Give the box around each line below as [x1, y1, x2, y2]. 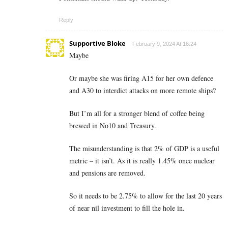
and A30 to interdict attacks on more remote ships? [69, 85, 216, 95]
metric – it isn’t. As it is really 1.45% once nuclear [69, 155, 215, 165]
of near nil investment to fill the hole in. [69, 203, 185, 213]
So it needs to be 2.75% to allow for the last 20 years [69, 190, 222, 201]
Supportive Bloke [69, 38, 126, 48]
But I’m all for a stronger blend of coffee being [69, 108, 205, 118]
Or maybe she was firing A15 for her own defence [69, 73, 213, 83]
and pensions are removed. [69, 167, 146, 178]
